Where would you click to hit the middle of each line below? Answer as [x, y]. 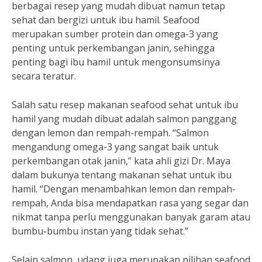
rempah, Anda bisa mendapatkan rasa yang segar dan [130, 203]
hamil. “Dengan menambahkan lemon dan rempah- [124, 189]
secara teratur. [44, 76]
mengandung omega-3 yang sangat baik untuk [115, 147]
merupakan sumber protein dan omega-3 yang [115, 34]
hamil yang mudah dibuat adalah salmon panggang [124, 119]
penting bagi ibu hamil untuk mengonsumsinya [116, 62]
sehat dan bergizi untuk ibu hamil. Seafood [106, 20]
